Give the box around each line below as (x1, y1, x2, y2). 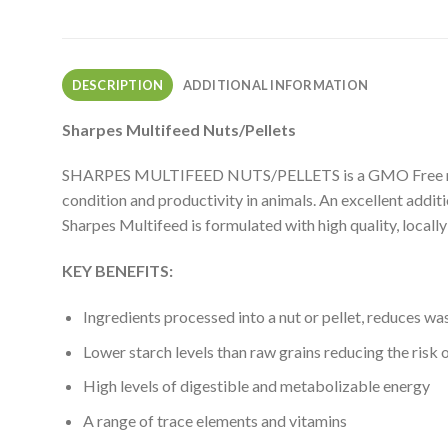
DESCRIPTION (71, 76, 164, 93)
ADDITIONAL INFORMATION (182, 76, 369, 93)
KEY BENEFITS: (62, 261, 173, 281)
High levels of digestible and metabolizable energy (82, 376, 430, 396)
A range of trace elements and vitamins (82, 410, 347, 430)
